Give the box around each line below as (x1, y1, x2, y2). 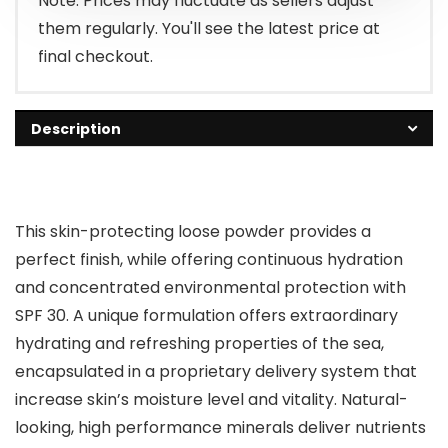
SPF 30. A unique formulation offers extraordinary (15, 304, 398, 327)
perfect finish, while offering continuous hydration (15, 248, 403, 271)
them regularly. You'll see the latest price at (38, 17, 380, 40)
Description (31, 119, 121, 139)
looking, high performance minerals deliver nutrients (15, 416, 426, 439)
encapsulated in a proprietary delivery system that (15, 360, 417, 383)
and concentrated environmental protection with (15, 276, 406, 299)
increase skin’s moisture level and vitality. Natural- (15, 388, 408, 411)
